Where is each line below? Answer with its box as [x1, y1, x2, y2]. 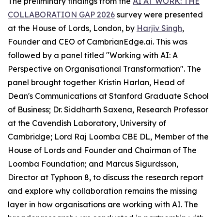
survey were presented [115, 10, 203, 19]
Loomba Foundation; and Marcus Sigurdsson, [8, 159, 178, 169]
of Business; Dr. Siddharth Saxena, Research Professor [8, 105, 208, 114]
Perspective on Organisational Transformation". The [8, 64, 201, 74]
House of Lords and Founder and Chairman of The [8, 145, 197, 155]
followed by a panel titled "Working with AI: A [8, 50, 178, 60]
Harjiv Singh [137, 23, 182, 33]
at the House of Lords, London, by [8, 23, 137, 33]
